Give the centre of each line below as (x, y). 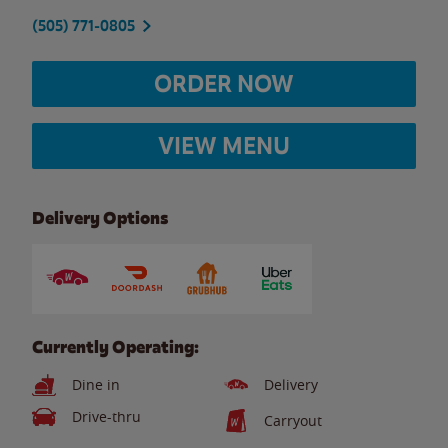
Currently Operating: (115, 347)
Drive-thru (106, 416)
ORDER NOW (224, 83)
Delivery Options (100, 218)
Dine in (96, 384)
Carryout (293, 420)
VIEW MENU (224, 145)
